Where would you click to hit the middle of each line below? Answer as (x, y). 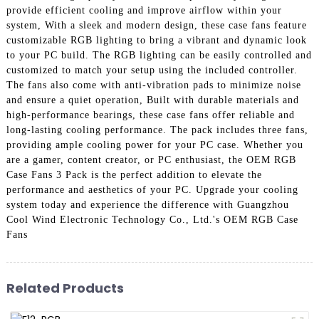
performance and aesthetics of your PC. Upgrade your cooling (152, 189)
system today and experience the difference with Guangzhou (147, 204)
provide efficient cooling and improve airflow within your (144, 10)
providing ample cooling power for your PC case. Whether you (155, 145)
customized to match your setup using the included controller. (152, 70)
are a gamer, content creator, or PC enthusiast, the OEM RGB (151, 159)
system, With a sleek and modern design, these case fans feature (156, 25)
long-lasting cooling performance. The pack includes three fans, (157, 130)
